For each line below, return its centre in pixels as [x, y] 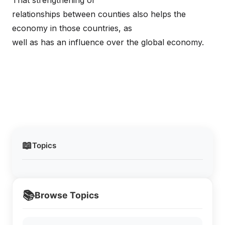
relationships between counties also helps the [99, 14]
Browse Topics [67, 195]
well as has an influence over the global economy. [108, 42]
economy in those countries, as [72, 28]
